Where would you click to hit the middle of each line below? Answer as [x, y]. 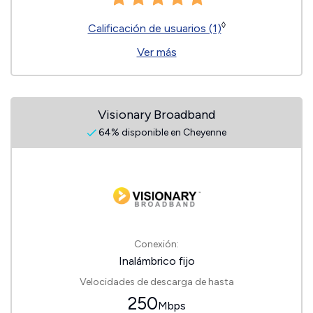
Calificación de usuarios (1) [154, 28]
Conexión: [156, 244]
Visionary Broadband [156, 115]
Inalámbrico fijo [156, 261]
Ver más [156, 52]
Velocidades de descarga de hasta [156, 282]
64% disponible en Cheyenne [161, 132]
